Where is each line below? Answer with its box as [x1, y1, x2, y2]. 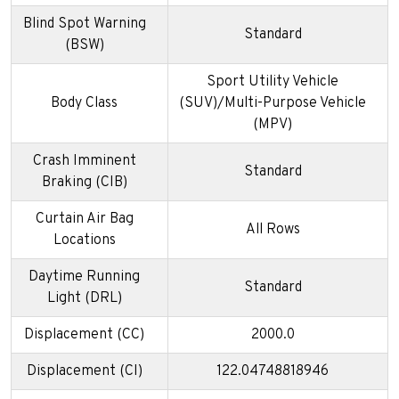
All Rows [245, 220, 300, 239]
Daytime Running [28, 267, 140, 286]
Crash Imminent [32, 151, 136, 170]
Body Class [51, 94, 118, 112]
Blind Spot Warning [22, 14, 146, 33]
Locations [53, 231, 116, 249]
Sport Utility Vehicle [207, 72, 338, 91]
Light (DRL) [46, 289, 122, 307]
